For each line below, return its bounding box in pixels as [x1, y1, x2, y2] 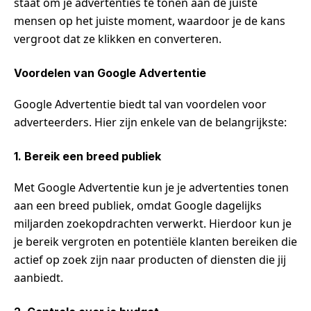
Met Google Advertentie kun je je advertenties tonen [14, 179, 289, 195]
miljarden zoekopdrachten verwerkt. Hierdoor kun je [14, 215, 292, 231]
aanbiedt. [14, 269, 63, 285]
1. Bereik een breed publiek [14, 149, 161, 163]
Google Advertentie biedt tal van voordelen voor [14, 96, 267, 112]
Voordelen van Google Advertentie [14, 65, 206, 80]
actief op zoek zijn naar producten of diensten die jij [14, 251, 286, 267]
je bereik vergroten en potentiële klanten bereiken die [14, 233, 297, 249]
